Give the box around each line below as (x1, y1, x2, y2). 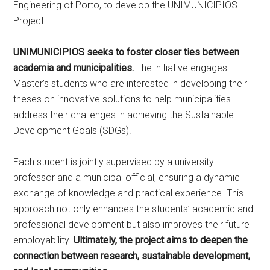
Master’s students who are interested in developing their (13, 78, 248, 89)
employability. (13, 234, 74, 246)
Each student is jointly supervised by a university (13, 156, 215, 168)
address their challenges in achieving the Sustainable (13, 109, 234, 121)
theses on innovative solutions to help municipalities (13, 93, 231, 105)
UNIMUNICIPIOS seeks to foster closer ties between (13, 46, 240, 58)
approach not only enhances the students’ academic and (13, 203, 254, 215)
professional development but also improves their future (13, 219, 250, 230)
